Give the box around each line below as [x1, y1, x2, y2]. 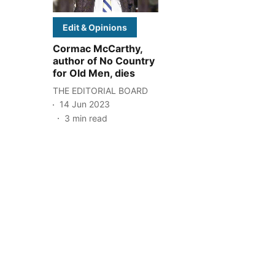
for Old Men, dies [53, 66, 135, 79]
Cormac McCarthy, [53, 42, 142, 55]
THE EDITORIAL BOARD [53, 85, 148, 96]
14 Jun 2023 [60, 99, 110, 110]
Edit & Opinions [63, 21, 127, 33]
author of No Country [53, 54, 155, 67]
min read [72, 112, 107, 123]
